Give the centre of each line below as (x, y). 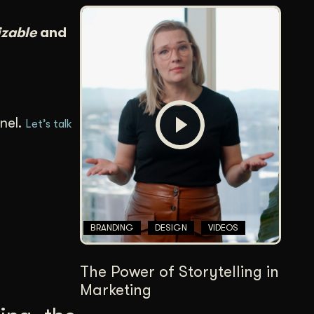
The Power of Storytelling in (179, 271)
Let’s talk (49, 124)
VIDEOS (223, 227)
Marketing (115, 289)
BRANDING (112, 227)
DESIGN (171, 227)
